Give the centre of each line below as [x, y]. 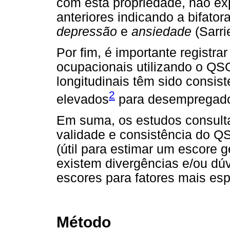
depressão [87, 32]
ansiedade [161, 32]
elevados [83, 99]
